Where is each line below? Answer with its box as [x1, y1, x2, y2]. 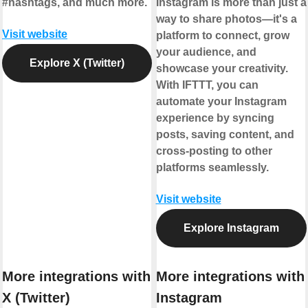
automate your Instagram [155, 96, 287, 108]
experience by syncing [155, 112, 274, 124]
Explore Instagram [183, 222, 279, 234]
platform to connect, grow [155, 30, 289, 42]
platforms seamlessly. [155, 162, 269, 174]
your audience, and [155, 46, 256, 58]
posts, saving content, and [155, 129, 294, 141]
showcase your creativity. [155, 63, 288, 75]
